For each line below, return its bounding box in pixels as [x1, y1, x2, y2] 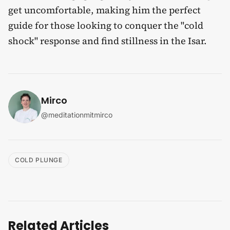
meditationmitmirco [48, 110, 112, 119]
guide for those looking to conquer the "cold [8, 18, 203, 32]
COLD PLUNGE [15, 156, 63, 164]
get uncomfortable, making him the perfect [8, 3, 201, 16]
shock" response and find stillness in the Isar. [8, 34, 207, 47]
